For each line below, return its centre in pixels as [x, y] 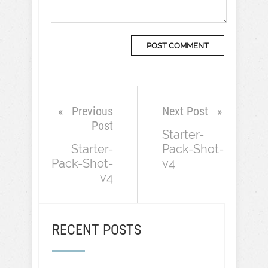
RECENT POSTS [97, 230]
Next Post [185, 111]
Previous [92, 111]
